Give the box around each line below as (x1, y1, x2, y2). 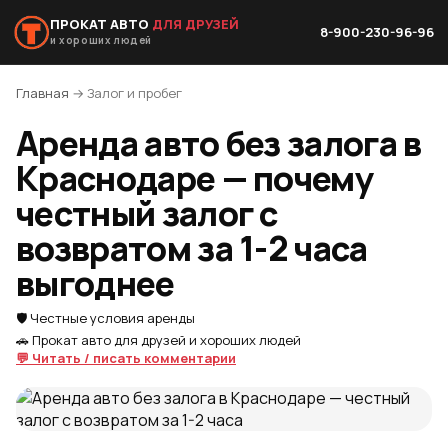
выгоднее (16, 260, 175, 306)
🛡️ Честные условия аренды (16, 309, 195, 327)
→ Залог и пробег (69, 84, 182, 102)
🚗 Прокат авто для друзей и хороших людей (16, 331, 301, 349)
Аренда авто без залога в (16, 120, 422, 166)
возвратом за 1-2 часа (16, 225, 368, 271)
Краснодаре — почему (16, 155, 374, 201)
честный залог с (16, 190, 278, 236)
